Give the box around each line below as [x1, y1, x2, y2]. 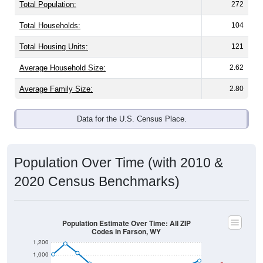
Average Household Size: [19, 63, 106, 73]
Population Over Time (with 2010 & [14, 155, 223, 171]
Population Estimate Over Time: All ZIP [62, 218, 191, 228]
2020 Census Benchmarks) [14, 174, 180, 190]
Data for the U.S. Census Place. [76, 114, 187, 124]
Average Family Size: [19, 85, 93, 94]
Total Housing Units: [19, 42, 88, 52]
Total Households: [19, 21, 80, 31]
